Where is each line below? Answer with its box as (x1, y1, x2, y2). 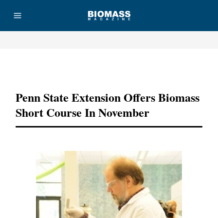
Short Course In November (16, 104, 149, 121)
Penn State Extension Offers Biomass (16, 89, 200, 106)
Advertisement (91, 65, 127, 71)
